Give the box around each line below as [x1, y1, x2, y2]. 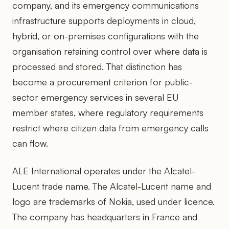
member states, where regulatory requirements [12, 106, 203, 118]
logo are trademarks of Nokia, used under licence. [12, 195, 215, 207]
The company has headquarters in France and [12, 211, 197, 222]
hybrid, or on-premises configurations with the [12, 30, 199, 41]
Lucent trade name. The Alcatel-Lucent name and [12, 180, 211, 192]
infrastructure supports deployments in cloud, [12, 14, 196, 26]
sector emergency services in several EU [12, 91, 179, 103]
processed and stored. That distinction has [12, 60, 182, 72]
